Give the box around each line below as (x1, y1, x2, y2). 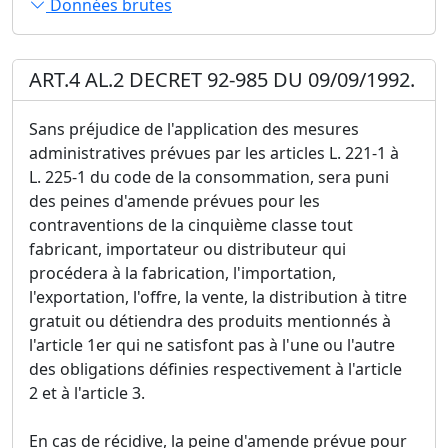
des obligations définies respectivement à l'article (29, 357, 402, 380)
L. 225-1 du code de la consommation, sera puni (29, 165, 389, 188)
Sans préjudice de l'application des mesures (29, 117, 359, 140)
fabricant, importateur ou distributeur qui (29, 237, 346, 260)
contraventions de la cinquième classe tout (29, 213, 353, 236)
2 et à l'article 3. (29, 381, 145, 404)
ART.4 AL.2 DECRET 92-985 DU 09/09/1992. (29, 65, 415, 93)
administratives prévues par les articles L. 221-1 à (29, 141, 399, 164)
